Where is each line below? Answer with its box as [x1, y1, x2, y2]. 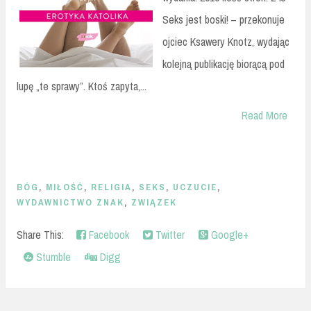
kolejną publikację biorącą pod [162, 56, 285, 72]
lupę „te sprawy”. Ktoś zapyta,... [17, 78, 146, 94]
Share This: [17, 227, 69, 243]
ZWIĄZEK [131, 196, 177, 208]
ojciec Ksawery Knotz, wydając [162, 33, 289, 49]
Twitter [153, 227, 185, 243]
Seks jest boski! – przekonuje [162, 11, 285, 27]
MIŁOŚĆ [46, 180, 84, 193]
